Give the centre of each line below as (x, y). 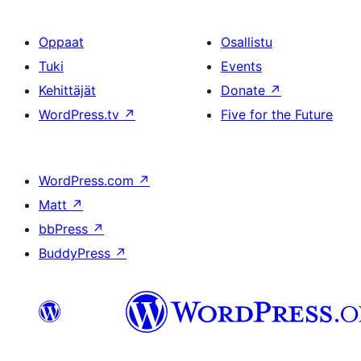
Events (241, 66)
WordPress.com (88, 180)
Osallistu (247, 42)
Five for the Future (277, 114)
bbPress (65, 229)
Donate (245, 90)
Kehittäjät (67, 90)
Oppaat (61, 42)
